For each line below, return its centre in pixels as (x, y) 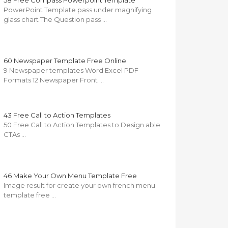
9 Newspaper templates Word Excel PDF (71, 70)
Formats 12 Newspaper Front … (54, 80)
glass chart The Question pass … (55, 20)
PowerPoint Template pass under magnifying (78, 10)
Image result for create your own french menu (79, 186)
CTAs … (15, 135)
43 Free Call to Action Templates (57, 115)
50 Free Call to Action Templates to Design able (82, 125)
